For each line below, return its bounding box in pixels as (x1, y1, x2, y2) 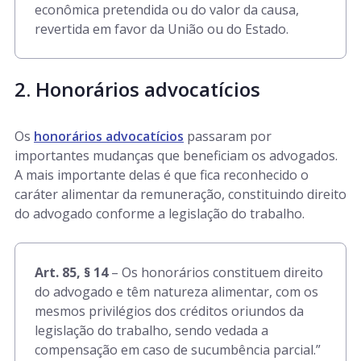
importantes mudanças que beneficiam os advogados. (15, 147, 338, 164)
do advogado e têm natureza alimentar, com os (35, 283, 318, 301)
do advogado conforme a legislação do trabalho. (15, 205, 305, 222)
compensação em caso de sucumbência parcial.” (35, 341, 321, 359)
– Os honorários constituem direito (108, 263, 323, 281)
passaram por (184, 127, 272, 145)
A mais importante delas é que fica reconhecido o (15, 166, 309, 184)
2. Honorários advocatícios (15, 76, 260, 102)
